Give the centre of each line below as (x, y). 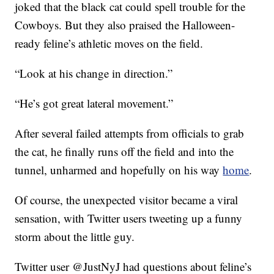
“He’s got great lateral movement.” (94, 103)
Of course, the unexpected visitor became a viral (127, 200)
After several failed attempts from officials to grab (130, 133)
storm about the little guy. (75, 237)
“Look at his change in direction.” (94, 73)
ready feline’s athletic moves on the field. (109, 43)
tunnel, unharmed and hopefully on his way (119, 170)
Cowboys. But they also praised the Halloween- (125, 25)
